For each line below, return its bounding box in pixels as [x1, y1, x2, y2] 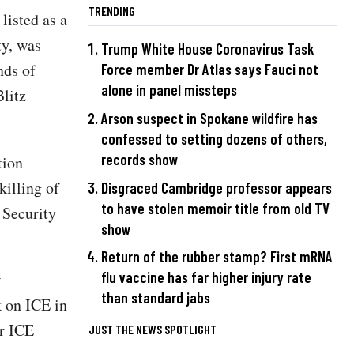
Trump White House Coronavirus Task [101, 40, 314, 58]
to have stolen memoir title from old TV [101, 198, 330, 217]
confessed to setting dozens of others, [101, 130, 327, 149]
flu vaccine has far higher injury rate [101, 268, 311, 287]
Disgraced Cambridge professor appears [101, 178, 332, 197]
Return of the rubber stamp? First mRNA [101, 247, 333, 266]
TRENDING [88, 3, 135, 19]
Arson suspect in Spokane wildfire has [101, 109, 318, 128]
